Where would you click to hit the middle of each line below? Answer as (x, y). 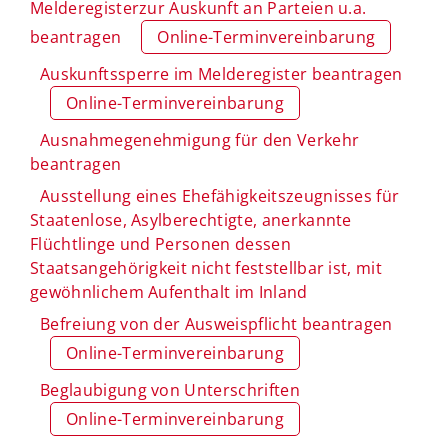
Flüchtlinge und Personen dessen (160, 243)
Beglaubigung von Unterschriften (170, 389)
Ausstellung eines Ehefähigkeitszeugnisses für (220, 195)
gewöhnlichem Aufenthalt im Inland (169, 291)
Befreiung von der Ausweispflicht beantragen (216, 323)
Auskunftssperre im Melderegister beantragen (221, 73)
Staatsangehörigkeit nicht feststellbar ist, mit (206, 267)
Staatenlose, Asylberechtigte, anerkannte (191, 219)
